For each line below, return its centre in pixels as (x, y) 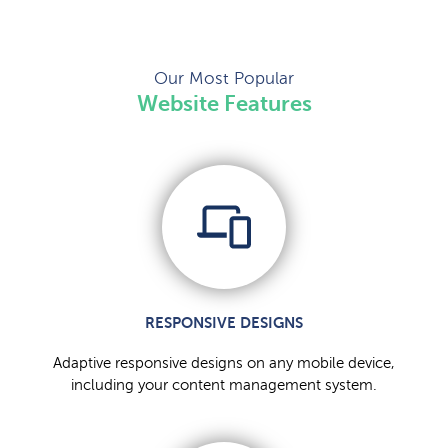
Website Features (224, 104)
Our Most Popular (224, 79)
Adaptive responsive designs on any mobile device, (224, 363)
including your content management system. (224, 385)
